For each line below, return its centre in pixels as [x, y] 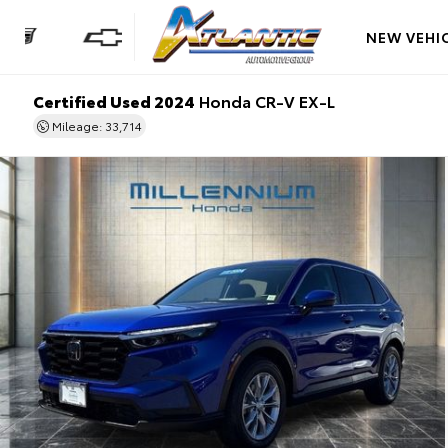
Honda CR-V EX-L [265, 100]
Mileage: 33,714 [96, 125]
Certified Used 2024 [114, 100]
